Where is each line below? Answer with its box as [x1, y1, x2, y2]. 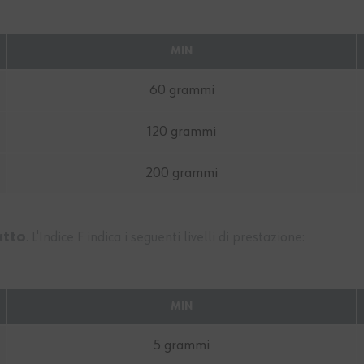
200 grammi [145, 166, 218, 181]
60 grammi [149, 83, 214, 98]
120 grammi [147, 124, 216, 140]
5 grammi [154, 338, 210, 353]
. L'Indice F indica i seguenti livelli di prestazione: [26, 230, 305, 245]
